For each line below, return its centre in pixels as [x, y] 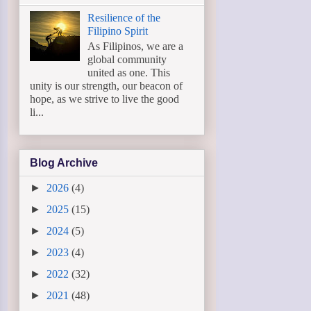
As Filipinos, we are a [136, 46]
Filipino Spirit [118, 31]
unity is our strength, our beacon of [106, 85]
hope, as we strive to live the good [104, 99]
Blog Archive [64, 162]
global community [127, 59]
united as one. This [129, 72]
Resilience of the [124, 17]
